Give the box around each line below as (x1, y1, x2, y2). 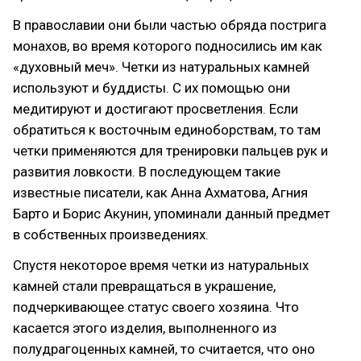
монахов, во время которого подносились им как (13, 38, 322, 54)
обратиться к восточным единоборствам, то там (13, 122, 321, 138)
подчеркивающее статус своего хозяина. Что (13, 299, 299, 315)
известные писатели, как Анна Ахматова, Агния (13, 185, 308, 201)
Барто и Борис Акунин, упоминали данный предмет (13, 205, 330, 222)
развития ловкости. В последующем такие (13, 164, 280, 180)
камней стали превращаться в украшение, (13, 278, 276, 294)
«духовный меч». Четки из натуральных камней (13, 59, 309, 75)
